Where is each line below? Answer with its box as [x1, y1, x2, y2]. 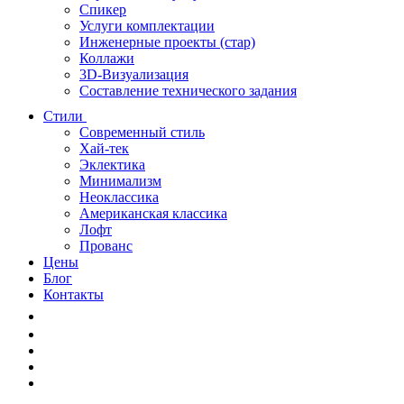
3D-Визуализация [79, 67, 188, 82]
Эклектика [79, 157, 145, 172]
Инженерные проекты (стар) [79, 34, 255, 50]
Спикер [79, 2, 126, 17]
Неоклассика [79, 189, 159, 205]
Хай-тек [79, 141, 129, 156]
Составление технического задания [79, 83, 297, 98]
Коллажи [79, 50, 134, 66]
